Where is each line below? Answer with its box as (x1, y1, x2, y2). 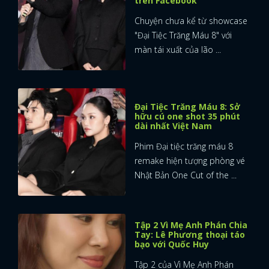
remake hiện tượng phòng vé (134, 154, 245, 166)
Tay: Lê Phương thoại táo (134, 228, 245, 240)
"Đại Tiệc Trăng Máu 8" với (134, 29, 232, 41)
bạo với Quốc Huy (134, 238, 209, 250)
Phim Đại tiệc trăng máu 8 (134, 140, 233, 152)
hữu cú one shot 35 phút (134, 110, 240, 122)
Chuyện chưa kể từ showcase (134, 14, 247, 26)
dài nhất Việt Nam (134, 119, 212, 131)
